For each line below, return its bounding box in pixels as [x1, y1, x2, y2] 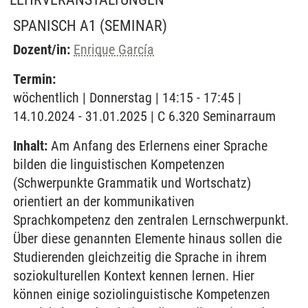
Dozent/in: [13, 41, 70, 58]
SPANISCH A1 [13, 17, 96, 34]
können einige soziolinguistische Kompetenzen [13, 286, 270, 302]
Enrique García [74, 41, 154, 58]
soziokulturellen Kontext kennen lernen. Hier [13, 267, 254, 284]
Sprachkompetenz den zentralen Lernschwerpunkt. [13, 212, 289, 228]
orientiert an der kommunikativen [13, 193, 195, 210]
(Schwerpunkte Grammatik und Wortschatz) [13, 175, 251, 191]
